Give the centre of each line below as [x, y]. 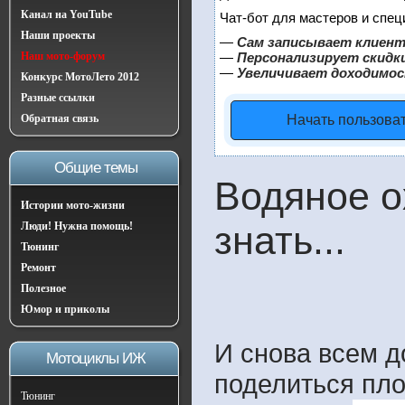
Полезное [43, 288]
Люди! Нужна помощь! [77, 226]
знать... [280, 240]
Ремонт [38, 268]
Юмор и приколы [65, 309]
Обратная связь [60, 118]
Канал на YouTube [66, 14]
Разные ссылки [58, 98]
